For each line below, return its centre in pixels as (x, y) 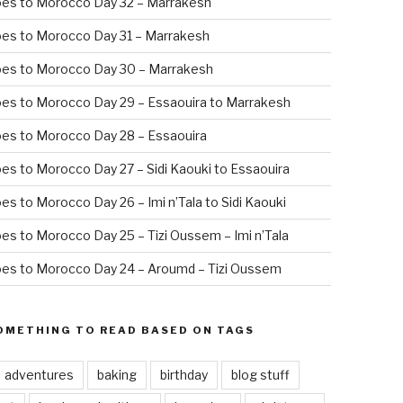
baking (116, 374)
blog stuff (260, 374)
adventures (39, 374)
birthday (184, 374)
